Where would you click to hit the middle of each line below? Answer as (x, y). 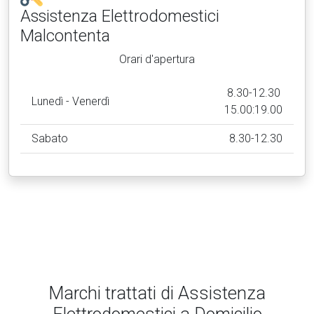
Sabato (50, 138)
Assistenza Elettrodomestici (120, 16)
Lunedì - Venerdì (70, 101)
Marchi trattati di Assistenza (157, 293)
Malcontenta (65, 36)
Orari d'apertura (157, 59)
